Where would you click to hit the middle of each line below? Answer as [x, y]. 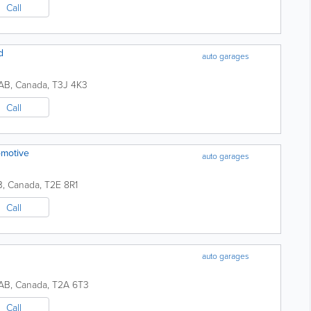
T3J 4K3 [70, 84]
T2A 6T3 [70, 284]
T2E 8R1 [61, 184]
